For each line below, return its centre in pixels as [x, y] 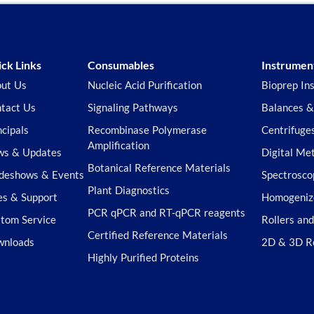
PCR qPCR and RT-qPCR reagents [166, 212]
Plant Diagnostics [128, 190]
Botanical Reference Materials [159, 167]
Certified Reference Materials [157, 234]
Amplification [118, 145]
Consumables [121, 64]
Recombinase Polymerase [147, 129]
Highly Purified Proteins [143, 257]
